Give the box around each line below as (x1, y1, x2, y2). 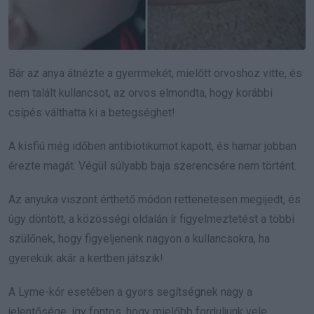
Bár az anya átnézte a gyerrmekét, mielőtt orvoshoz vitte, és (8, 66, 302, 80)
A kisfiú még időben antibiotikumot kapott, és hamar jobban (8, 139, 296, 153)
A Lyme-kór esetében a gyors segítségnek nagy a (8, 285, 252, 299)
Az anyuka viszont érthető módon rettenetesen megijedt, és (8, 192, 301, 206)
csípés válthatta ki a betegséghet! (8, 105, 175, 119)
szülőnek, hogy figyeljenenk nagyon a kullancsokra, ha (8, 231, 270, 245)
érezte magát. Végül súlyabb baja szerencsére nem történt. (8, 158, 296, 172)
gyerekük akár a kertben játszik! (8, 251, 163, 265)
